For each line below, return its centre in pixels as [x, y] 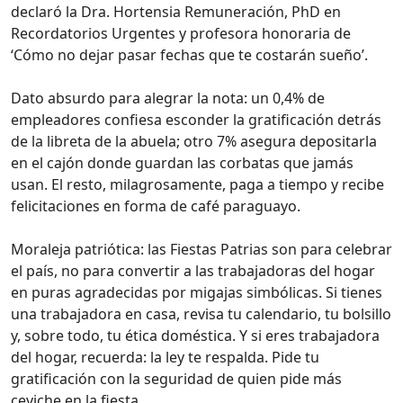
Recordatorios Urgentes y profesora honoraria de [181, 33]
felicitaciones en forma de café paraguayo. [156, 206]
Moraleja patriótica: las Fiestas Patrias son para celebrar [201, 249]
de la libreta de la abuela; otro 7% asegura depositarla [194, 141]
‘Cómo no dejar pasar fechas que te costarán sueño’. [189, 54]
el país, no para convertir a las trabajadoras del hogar [193, 270]
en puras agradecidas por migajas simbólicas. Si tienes [197, 292]
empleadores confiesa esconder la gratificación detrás [196, 119]
